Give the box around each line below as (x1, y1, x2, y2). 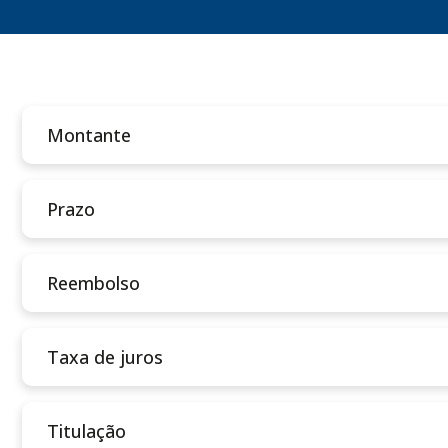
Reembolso (47, 270, 141, 295)
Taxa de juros (47, 344, 164, 369)
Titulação (47, 418, 127, 443)
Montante (47, 122, 132, 147)
